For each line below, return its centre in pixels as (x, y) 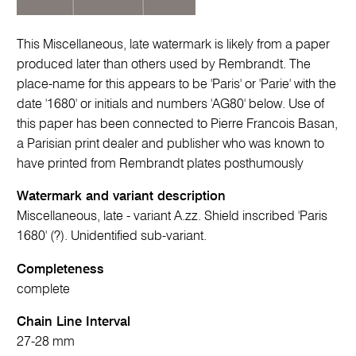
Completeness (61, 269)
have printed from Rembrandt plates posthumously (161, 164)
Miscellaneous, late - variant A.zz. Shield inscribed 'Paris (172, 217)
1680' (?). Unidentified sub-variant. (112, 237)
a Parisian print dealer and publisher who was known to (171, 144)
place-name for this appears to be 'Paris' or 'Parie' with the (177, 84)
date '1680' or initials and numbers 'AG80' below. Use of (171, 104)
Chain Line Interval (74, 323)
